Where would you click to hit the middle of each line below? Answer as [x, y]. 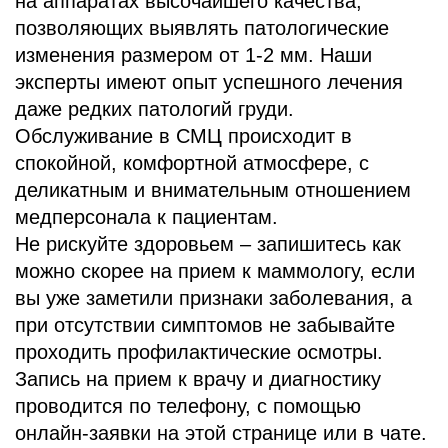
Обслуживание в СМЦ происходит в [183, 135]
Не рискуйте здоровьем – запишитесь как [208, 243]
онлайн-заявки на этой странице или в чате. [221, 432]
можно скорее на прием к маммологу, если [215, 270]
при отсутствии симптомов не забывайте [205, 324]
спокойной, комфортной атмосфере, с [192, 162]
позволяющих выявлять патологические [202, 27]
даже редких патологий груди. [154, 108]
